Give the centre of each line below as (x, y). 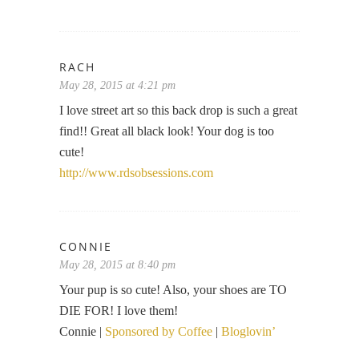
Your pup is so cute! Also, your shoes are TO (173, 289)
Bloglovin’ (248, 331)
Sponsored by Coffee (159, 331)
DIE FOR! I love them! (119, 310)
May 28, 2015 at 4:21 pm (117, 85)
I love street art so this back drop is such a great (178, 110)
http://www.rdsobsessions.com (136, 172)
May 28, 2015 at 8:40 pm (117, 264)
